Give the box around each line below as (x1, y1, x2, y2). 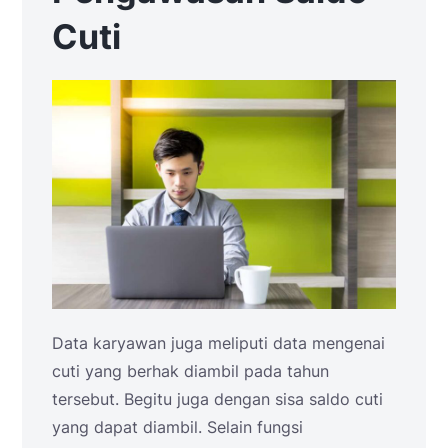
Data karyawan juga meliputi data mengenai (52, 333, 385, 354)
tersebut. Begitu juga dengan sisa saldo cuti (52, 389, 383, 410)
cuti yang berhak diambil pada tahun (52, 361, 329, 382)
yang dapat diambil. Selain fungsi (52, 417, 303, 438)
